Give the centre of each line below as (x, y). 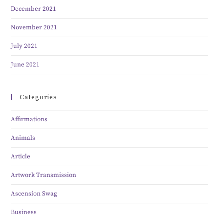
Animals (23, 138)
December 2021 (34, 9)
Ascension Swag (34, 194)
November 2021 (34, 28)
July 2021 (24, 46)
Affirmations (29, 120)
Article (21, 157)
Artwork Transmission (44, 175)
